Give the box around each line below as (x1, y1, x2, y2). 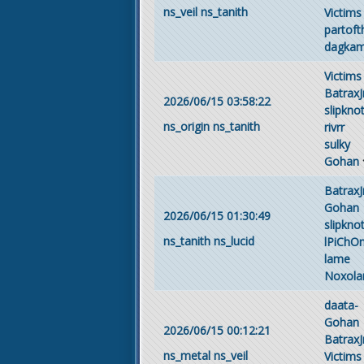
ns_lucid (213, 233, 254, 249)
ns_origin (162, 119, 210, 134)
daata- (324, 297, 358, 313)
